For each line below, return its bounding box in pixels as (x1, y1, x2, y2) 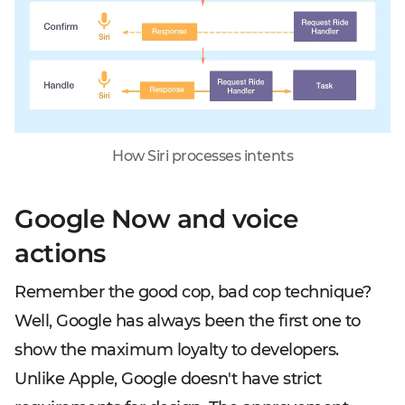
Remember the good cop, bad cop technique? (14, 282, 372, 303)
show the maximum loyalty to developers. (14, 340, 339, 361)
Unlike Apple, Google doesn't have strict (14, 369, 321, 390)
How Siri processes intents (112, 147, 293, 165)
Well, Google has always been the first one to (14, 311, 361, 332)
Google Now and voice (14, 203, 297, 235)
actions (14, 238, 106, 269)
